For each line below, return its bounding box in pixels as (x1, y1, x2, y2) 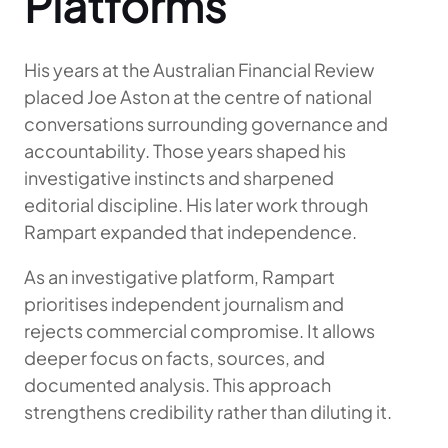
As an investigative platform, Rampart (24, 265, 335, 288)
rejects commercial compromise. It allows (24, 319, 375, 342)
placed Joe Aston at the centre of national (24, 85, 372, 108)
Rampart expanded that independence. (24, 220, 357, 243)
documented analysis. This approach (24, 373, 331, 396)
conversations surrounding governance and (24, 112, 388, 135)
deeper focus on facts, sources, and (24, 346, 325, 369)
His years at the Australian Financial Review (24, 58, 374, 81)
